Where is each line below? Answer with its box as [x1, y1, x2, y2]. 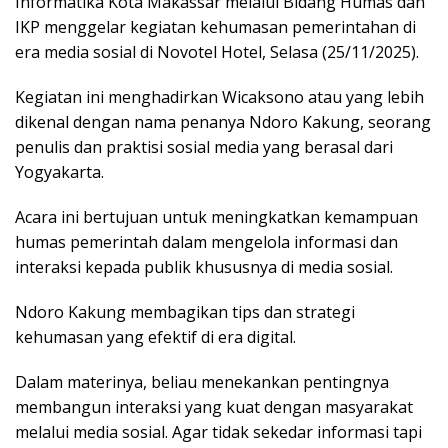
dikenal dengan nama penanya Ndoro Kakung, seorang [15, 111, 431, 134]
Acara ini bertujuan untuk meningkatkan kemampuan [15, 206, 418, 229]
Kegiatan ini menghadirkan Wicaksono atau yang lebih [15, 86, 424, 109]
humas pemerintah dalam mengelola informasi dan [15, 231, 398, 254]
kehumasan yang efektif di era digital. [15, 326, 300, 349]
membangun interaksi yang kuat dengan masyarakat [15, 396, 413, 419]
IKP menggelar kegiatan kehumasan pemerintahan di [15, 16, 416, 39]
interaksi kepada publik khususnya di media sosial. [15, 256, 393, 279]
